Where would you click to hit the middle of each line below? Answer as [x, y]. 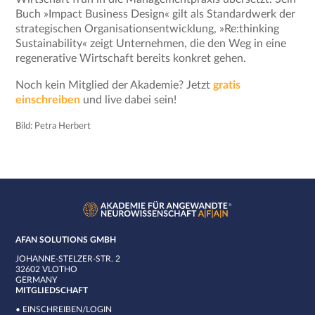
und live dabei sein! [129, 99]
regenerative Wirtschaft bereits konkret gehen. [131, 59]
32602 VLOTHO [47, 269]
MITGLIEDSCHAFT [52, 290]
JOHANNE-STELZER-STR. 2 [68, 258]
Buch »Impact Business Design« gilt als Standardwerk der [156, 14]
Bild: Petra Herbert [53, 126]
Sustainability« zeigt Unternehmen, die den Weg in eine [151, 44]
